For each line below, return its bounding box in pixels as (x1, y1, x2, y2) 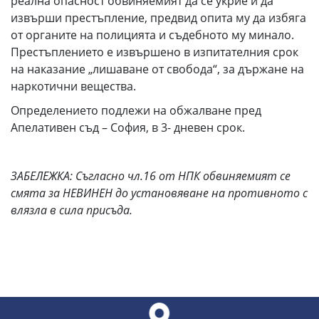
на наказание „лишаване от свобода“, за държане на (11, 61, 304, 77)
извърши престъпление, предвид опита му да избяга (11, 10, 306, 26)
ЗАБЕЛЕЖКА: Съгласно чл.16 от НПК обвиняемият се (11, 168, 291, 184)
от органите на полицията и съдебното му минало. (11, 27, 294, 43)
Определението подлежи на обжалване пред (11, 103, 261, 118)
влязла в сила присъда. (11, 202, 132, 218)
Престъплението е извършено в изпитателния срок (11, 44, 298, 60)
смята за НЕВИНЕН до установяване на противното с (11, 185, 308, 201)
